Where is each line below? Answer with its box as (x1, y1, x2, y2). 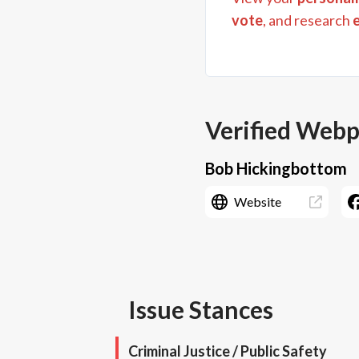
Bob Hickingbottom (205, 159, 347, 179)
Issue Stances (128, 295, 273, 325)
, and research (263, 11, 350, 30)
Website (234, 194, 281, 210)
